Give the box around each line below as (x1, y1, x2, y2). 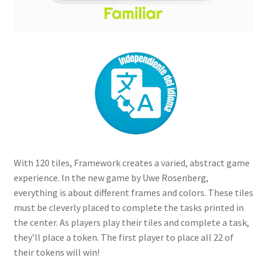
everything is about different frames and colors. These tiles (13, 186, 253, 198)
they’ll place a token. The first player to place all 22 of (13, 231, 234, 243)
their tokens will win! (13, 246, 100, 258)
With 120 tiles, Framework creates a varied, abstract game (13, 156, 250, 169)
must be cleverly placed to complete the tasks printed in (13, 201, 244, 213)
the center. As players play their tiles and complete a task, (13, 216, 249, 228)
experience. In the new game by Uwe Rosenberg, (13, 171, 209, 184)
